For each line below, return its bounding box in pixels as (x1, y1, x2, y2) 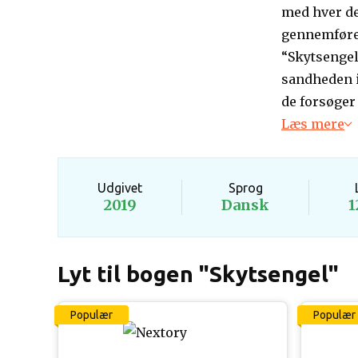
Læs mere (281, 116, 344, 132)
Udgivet (97, 181, 142, 195)
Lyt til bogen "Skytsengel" (58, 261, 339, 286)
